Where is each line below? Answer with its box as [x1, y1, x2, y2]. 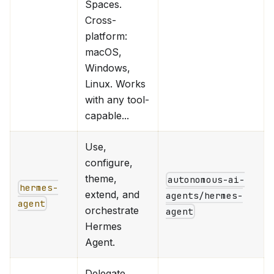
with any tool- [85, 93, 149, 106]
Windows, [85, 61, 130, 74]
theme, [85, 172, 117, 185]
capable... [85, 109, 129, 122]
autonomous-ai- [168, 173, 245, 185]
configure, [85, 156, 133, 169]
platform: [85, 29, 127, 42]
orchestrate [85, 204, 139, 217]
